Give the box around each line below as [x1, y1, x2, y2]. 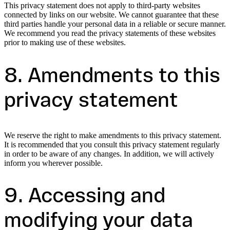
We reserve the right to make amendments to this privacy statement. [4, 130, 221, 140]
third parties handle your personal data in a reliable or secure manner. [4, 20, 226, 29]
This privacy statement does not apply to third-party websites [4, 1, 200, 10]
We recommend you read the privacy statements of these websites [4, 29, 216, 38]
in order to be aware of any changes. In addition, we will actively [4, 149, 214, 158]
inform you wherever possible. [4, 158, 103, 167]
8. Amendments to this [4, 66, 220, 87]
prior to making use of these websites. [4, 38, 126, 47]
